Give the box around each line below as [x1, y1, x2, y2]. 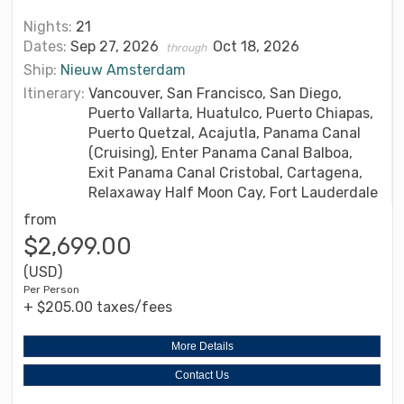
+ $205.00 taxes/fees [23, 298, 172, 316]
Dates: [23, 37, 70, 55]
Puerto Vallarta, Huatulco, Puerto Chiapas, [88, 104, 373, 122]
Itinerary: [23, 84, 85, 102]
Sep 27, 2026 [70, 37, 162, 55]
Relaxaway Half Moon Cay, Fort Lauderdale [88, 183, 378, 201]
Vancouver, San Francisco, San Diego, [88, 84, 342, 102]
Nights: [23, 17, 76, 35]
